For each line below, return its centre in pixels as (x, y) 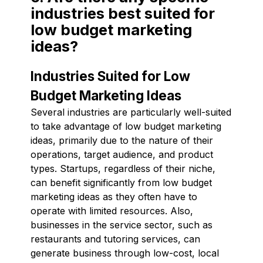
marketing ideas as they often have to (114, 196)
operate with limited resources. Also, (112, 210)
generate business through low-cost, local (125, 253)
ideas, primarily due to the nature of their (122, 140)
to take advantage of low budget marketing (126, 126)
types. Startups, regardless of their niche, (123, 168)
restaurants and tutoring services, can (115, 239)
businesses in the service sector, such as (122, 225)
